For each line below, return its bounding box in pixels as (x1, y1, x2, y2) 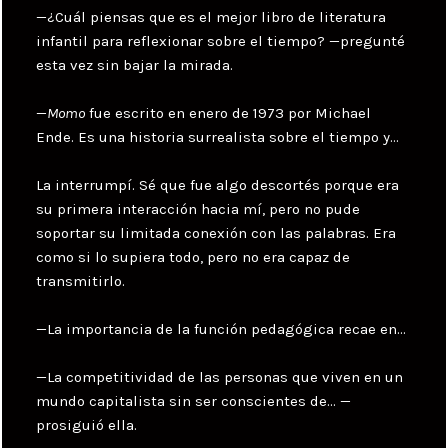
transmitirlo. (36, 271, 126, 290)
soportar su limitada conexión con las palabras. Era (36, 223, 397, 242)
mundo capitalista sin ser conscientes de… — (36, 391, 352, 410)
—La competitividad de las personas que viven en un (36, 367, 404, 386)
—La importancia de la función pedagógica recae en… (36, 319, 407, 338)
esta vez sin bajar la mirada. (36, 55, 234, 74)
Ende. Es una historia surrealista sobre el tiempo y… (36, 127, 400, 146)
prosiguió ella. (36, 415, 138, 434)
